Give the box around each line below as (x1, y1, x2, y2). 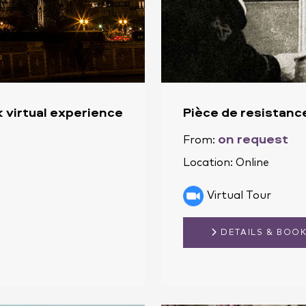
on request (218, 129, 288, 148)
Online (236, 156, 269, 168)
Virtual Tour (207, 189, 271, 201)
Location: (183, 156, 236, 168)
